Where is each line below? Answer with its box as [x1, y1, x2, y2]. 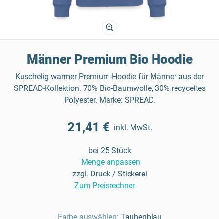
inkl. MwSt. [113, 122, 152, 132]
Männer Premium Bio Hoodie [26, 52, 193, 66]
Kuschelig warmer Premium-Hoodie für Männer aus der [15, 72, 204, 81]
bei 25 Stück [88, 146, 131, 155]
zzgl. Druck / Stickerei [72, 169, 147, 178]
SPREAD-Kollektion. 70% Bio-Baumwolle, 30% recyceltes [13, 84, 206, 93]
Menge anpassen [81, 157, 140, 167]
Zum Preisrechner [74, 181, 135, 190]
